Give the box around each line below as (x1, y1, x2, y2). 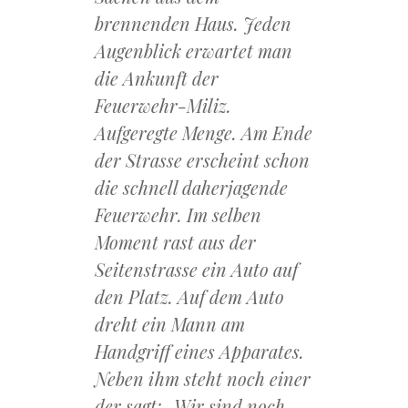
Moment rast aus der (95, 229, 256, 255)
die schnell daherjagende (95, 175, 288, 200)
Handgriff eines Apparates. (95, 339, 304, 364)
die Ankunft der (95, 66, 219, 91)
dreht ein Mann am (95, 311, 245, 337)
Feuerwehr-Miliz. (95, 93, 231, 118)
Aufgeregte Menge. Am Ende (95, 120, 312, 146)
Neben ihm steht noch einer (95, 366, 311, 392)
